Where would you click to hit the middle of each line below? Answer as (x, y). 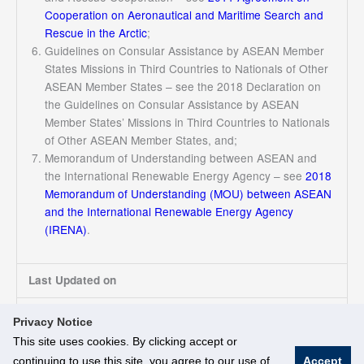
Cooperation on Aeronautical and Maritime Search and (184, 15)
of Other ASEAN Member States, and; (141, 140)
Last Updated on (72, 280)
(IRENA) (65, 230)
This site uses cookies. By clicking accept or (125, 341)
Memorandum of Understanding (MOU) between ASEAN (188, 194)
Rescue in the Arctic (95, 33)
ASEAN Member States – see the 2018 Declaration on (182, 87)
